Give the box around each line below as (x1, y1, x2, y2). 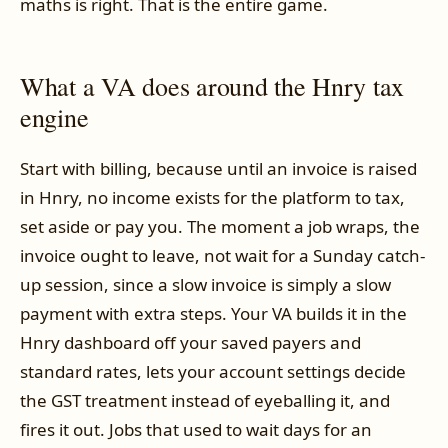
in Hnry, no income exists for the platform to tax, (20, 185, 405, 209)
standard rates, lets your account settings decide (20, 359, 406, 383)
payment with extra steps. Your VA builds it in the (20, 301, 407, 325)
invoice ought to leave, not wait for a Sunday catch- (20, 243, 425, 267)
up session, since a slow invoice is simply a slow (20, 272, 391, 296)
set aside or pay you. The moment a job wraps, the (20, 214, 420, 238)
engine (20, 100, 89, 135)
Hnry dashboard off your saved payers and (20, 330, 361, 354)
